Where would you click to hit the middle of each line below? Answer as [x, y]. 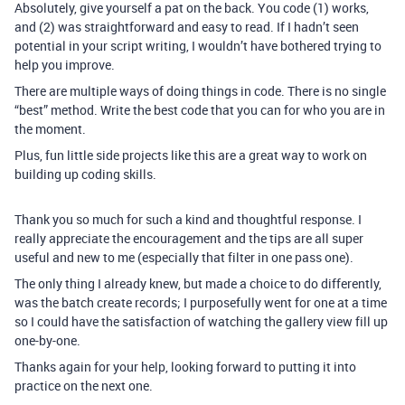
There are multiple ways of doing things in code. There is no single [200, 91]
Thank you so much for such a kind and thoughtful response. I [188, 219]
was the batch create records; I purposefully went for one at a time [201, 302]
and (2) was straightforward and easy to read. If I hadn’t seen [187, 27]
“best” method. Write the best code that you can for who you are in [200, 110]
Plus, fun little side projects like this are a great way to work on [191, 155]
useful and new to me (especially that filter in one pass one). [184, 257]
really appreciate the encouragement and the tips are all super [189, 238]
